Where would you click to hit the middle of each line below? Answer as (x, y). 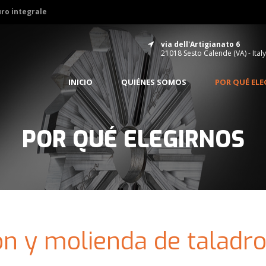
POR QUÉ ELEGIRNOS (133, 140)
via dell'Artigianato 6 (200, 44)
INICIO (80, 82)
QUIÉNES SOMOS (154, 82)
